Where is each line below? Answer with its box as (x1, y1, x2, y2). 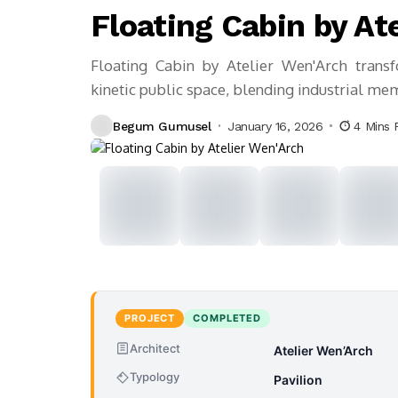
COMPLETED (193, 311, 262, 324)
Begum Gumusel (113, 118, 211, 133)
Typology (130, 370, 179, 384)
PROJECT (124, 311, 176, 324)
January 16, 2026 (227, 118, 323, 133)
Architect (130, 340, 180, 355)
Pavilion (274, 371, 322, 387)
